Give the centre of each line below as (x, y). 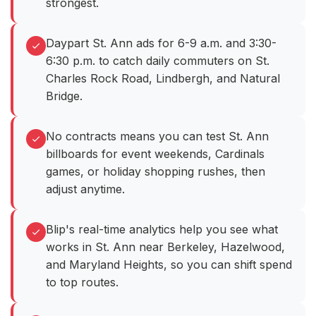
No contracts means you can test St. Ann (157, 136)
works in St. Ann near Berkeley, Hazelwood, (165, 247)
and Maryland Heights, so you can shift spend (169, 265)
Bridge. (64, 96)
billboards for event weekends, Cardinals (155, 154)
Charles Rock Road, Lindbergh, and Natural (163, 79)
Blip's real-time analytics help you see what (162, 230)
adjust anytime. (85, 189)
